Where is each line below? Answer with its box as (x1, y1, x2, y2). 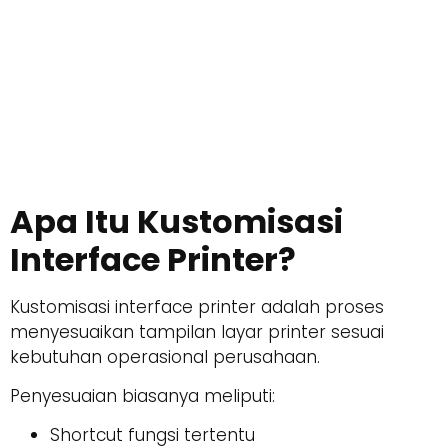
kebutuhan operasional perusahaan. (10, 344, 320, 369)
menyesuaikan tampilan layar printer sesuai (10, 319, 384, 344)
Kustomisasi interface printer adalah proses (10, 294, 384, 319)
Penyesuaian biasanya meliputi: (10, 383, 275, 408)
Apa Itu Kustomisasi (10, 198, 343, 244)
